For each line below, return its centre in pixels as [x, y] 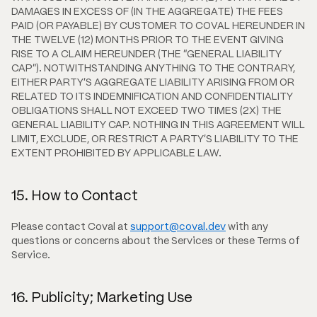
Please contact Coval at [71, 227]
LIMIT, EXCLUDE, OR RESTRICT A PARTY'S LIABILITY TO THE [155, 139]
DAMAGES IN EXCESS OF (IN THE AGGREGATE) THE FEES [147, 12]
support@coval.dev [178, 227]
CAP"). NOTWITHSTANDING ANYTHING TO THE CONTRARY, [153, 68]
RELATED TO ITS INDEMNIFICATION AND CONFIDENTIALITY [152, 97]
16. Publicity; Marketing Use [102, 297]
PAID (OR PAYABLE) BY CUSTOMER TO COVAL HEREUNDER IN [158, 26]
